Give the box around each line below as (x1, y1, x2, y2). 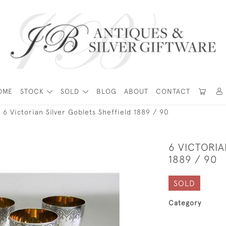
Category (168, 199, 201, 207)
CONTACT (155, 87, 190, 95)
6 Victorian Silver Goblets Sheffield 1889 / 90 (3, 108, 169, 116)
